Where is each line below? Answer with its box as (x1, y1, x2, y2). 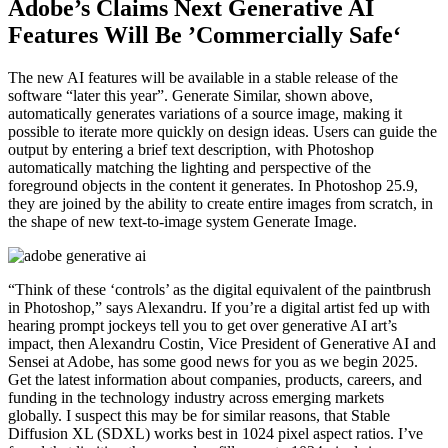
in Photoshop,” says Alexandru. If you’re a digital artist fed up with (8, 298, 430, 316)
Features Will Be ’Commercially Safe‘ (8, 21, 401, 48)
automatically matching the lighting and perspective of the (8, 158, 371, 176)
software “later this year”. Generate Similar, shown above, (8, 86, 373, 104)
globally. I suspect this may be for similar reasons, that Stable (8, 406, 390, 424)
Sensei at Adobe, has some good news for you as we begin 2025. (8, 352, 418, 370)
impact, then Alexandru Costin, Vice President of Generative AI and (8, 334, 436, 352)
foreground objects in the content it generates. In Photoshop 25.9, (8, 176, 418, 194)
